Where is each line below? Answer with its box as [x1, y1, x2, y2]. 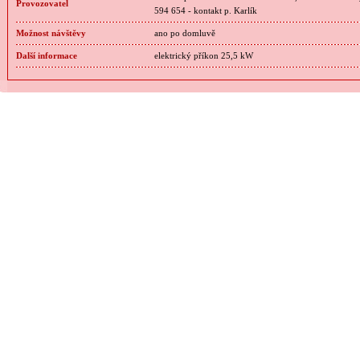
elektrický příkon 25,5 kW [154, 51, 253, 60]
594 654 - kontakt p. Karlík [154, 6, 257, 15]
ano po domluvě [154, 29, 215, 38]
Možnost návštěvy [16, 29, 86, 38]
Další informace [16, 51, 77, 60]
